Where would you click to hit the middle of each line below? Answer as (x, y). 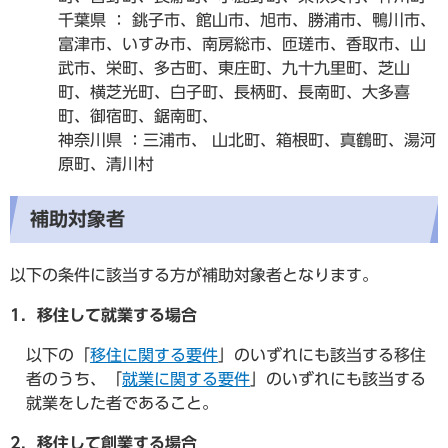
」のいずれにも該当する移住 (322, 354)
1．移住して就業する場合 (103, 314)
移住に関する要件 (154, 354)
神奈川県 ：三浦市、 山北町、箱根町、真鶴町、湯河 (247, 139)
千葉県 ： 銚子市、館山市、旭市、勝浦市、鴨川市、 (247, 19)
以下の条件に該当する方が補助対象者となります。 (194, 274)
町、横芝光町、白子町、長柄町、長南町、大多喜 (234, 91)
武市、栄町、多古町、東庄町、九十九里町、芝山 (234, 67)
